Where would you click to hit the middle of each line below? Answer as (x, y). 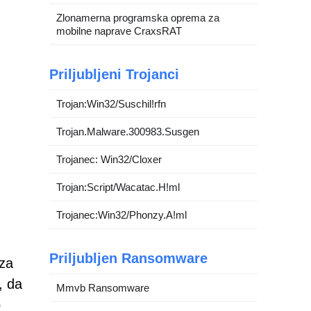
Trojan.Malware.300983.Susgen (128, 132)
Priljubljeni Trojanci (114, 74)
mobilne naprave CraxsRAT (119, 31)
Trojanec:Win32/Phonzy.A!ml (121, 215)
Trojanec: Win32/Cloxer (109, 159)
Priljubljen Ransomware (128, 258)
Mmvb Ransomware (103, 288)
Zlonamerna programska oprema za (138, 18)
